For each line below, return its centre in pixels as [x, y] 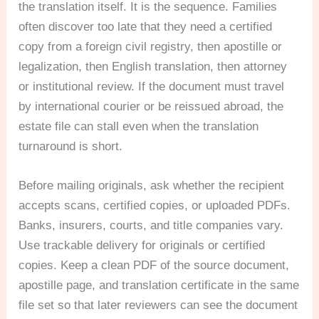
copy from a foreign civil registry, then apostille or [151, 47]
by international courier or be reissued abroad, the [151, 107]
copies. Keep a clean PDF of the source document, [154, 266]
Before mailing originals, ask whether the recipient [152, 186]
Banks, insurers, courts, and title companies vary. [151, 226]
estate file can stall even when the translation [139, 127]
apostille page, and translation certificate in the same [159, 286]
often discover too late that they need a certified [146, 27]
